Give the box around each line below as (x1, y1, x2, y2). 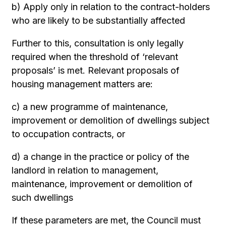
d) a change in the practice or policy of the (12, 151, 190, 162)
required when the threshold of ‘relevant (12, 51, 179, 62)
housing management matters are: (12, 79, 153, 89)
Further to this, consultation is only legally (12, 38, 184, 48)
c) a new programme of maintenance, (12, 101, 168, 112)
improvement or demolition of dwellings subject (12, 115, 210, 126)
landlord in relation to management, (12, 165, 159, 176)
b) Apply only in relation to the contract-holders (12, 2, 210, 12)
